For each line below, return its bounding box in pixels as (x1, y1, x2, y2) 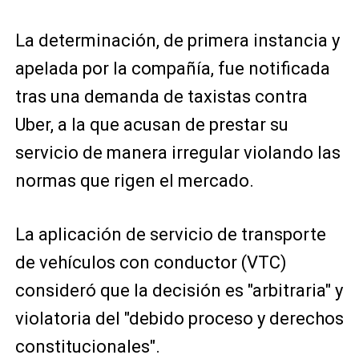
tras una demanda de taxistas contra (14, 87, 308, 107)
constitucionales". (14, 337, 160, 357)
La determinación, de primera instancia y (14, 30, 340, 50)
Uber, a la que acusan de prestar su (14, 115, 288, 135)
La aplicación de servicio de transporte (14, 224, 326, 244)
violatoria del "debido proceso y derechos (14, 309, 344, 329)
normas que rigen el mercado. (14, 171, 254, 191)
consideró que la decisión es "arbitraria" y (14, 280, 343, 301)
